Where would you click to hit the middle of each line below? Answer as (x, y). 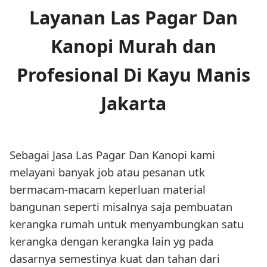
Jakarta (133, 104)
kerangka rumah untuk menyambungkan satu (127, 224)
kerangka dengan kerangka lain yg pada (111, 241)
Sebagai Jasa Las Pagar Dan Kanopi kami (112, 155)
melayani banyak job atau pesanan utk (107, 172)
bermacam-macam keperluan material (108, 190)
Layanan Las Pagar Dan (133, 18)
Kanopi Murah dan (133, 46)
